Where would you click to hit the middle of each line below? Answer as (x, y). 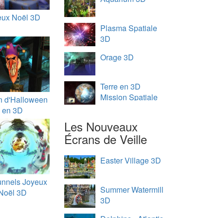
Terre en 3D (121, 86)
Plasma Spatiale (129, 28)
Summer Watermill (132, 190)
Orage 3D (117, 57)
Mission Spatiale (129, 97)
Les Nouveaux (101, 126)
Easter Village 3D (131, 160)
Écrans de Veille (106, 139)
